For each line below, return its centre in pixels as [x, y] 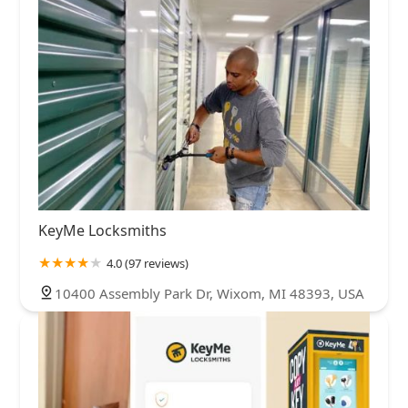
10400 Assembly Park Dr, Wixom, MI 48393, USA [209, 294]
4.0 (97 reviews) [148, 264]
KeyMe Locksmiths [102, 231]
